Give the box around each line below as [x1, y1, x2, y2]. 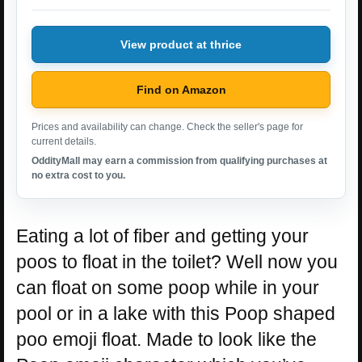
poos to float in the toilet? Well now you [16, 251, 338, 273]
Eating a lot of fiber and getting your [16, 225, 309, 247]
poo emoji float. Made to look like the [16, 329, 317, 351]
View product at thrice [120, 37, 242, 51]
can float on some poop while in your [16, 277, 319, 299]
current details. [32, 136, 96, 148]
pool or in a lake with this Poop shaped [16, 303, 335, 325]
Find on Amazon [136, 82, 226, 96]
